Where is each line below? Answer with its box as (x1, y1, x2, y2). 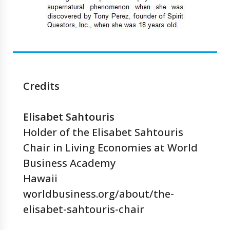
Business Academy (23, 156, 116, 170)
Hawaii (23, 171, 57, 185)
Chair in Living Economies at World (23, 141, 198, 155)
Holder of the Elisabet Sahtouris (23, 125, 183, 139)
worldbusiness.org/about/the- (23, 187, 174, 201)
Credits (23, 79, 60, 93)
